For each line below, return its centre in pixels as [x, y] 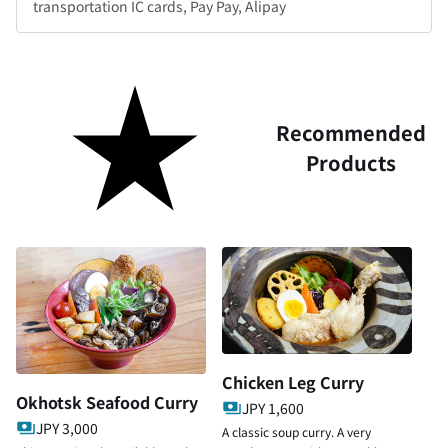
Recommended [350, 132]
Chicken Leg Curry [293, 382]
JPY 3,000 [67, 427]
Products [350, 162]
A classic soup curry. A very [296, 432]
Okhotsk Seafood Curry [107, 401]
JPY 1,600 [273, 408]
